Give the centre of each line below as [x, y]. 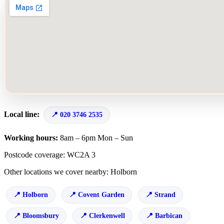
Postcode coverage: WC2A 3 [50, 155]
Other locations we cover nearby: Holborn [70, 172]
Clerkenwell [107, 216]
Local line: [23, 114]
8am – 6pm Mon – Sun [95, 138]
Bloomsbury [41, 216]
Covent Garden [101, 195]
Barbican [169, 216]
